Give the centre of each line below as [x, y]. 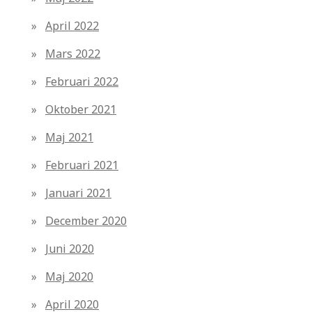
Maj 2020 [69, 277]
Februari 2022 [82, 82]
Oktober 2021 [81, 110]
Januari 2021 [78, 193]
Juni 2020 [70, 249]
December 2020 [86, 221]
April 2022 [72, 26]
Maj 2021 [69, 138]
